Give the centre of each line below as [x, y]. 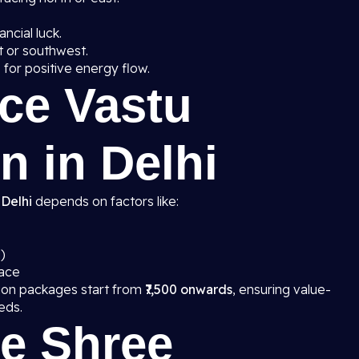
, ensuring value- [282, 289]
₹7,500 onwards [189, 289]
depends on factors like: [105, 201]
